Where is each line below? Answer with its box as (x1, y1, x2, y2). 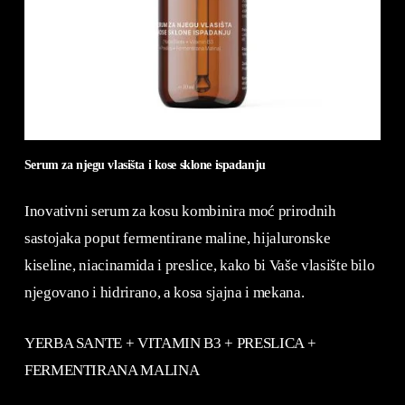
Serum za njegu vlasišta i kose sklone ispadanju (24, 156, 266, 172)
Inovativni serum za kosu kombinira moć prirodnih (24, 202, 336, 221)
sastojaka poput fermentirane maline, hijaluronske (24, 230, 331, 248)
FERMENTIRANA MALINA (24, 361, 200, 379)
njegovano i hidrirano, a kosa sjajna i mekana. (24, 284, 305, 302)
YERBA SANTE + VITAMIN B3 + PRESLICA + (24, 334, 316, 352)
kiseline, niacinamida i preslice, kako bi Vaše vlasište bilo (24, 257, 375, 275)
